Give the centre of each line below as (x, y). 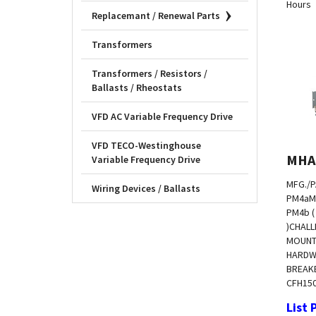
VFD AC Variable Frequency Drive (162, 117)
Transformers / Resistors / (150, 74)
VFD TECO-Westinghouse (146, 146)
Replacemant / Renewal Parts (156, 16)
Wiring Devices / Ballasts (146, 189)
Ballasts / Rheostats (137, 88)
